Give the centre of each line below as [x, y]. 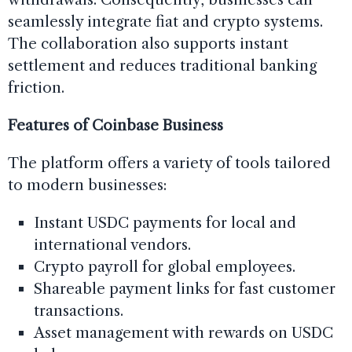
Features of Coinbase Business [115, 125]
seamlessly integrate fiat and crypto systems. [165, 21]
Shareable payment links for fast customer [184, 288]
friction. [36, 87]
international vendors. [112, 244]
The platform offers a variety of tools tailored [169, 163]
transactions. [78, 310]
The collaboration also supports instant [148, 43]
